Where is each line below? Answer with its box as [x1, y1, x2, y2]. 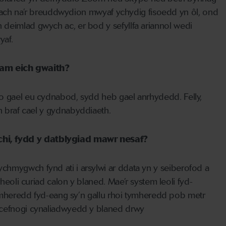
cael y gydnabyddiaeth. [19, 105, 111, 117]
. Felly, [179, 91, 202, 103]
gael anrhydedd [119, 91, 180, 103]
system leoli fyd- [128, 176, 193, 188]
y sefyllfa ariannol [106, 20, 172, 32]
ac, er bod [62, 20, 106, 32]
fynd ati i [46, 162, 81, 174]
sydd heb [80, 91, 119, 103]
